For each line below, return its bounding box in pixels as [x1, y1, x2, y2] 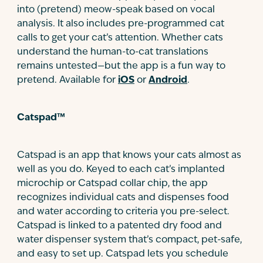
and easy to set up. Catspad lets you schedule [17, 249, 228, 259]
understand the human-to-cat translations [17, 48, 208, 57]
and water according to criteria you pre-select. [17, 207, 230, 217]
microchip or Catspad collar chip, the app [17, 179, 208, 188]
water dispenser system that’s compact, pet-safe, [17, 235, 242, 245]
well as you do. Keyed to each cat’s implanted [17, 165, 225, 174]
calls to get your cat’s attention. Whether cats [17, 33, 223, 43]
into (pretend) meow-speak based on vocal [17, 5, 215, 15]
